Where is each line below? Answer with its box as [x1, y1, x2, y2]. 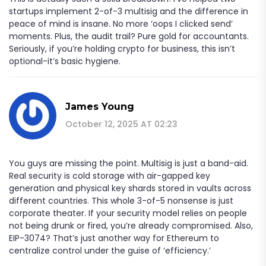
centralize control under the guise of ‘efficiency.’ [9, 244, 211, 256]
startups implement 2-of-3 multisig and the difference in [9, 5, 248, 17]
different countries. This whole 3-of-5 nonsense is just [9, 194, 233, 207]
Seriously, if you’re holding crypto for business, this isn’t [9, 42, 235, 55]
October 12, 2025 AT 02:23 [65, 118, 178, 130]
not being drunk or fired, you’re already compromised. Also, [9, 219, 253, 232]
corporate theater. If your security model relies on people [9, 207, 247, 219]
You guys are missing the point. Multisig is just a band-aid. [9, 157, 248, 169]
